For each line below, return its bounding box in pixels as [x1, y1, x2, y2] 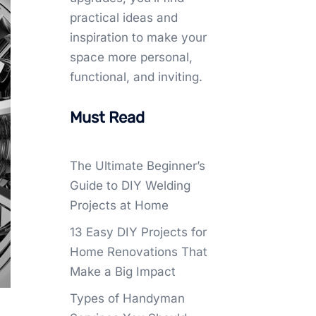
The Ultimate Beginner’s [69, 159, 205, 173]
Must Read [69, 108, 145, 127]
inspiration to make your [69, 30, 207, 44]
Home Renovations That [69, 245, 207, 259]
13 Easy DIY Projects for [69, 225, 207, 239]
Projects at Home [69, 198, 169, 212]
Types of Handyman [69, 291, 185, 305]
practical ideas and [69, 11, 178, 25]
